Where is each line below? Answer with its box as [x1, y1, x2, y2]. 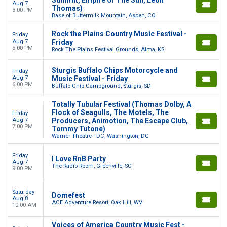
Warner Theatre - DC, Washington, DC [52, 132, 149, 139]
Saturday [12, 188, 34, 195]
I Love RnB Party [52, 154, 106, 163]
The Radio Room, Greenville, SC [52, 162, 132, 169]
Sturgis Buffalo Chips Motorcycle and [52, 66, 178, 74]
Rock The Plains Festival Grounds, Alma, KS [52, 46, 164, 53]
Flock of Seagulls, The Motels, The [52, 108, 169, 117]
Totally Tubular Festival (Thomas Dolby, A [52, 100, 191, 108]
